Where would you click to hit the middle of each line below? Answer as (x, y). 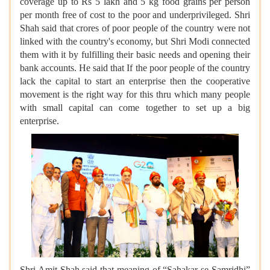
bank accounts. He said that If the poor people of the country (135, 68)
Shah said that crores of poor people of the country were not (135, 28)
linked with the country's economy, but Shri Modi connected (135, 42)
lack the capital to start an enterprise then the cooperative (135, 81)
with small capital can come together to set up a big (135, 108)
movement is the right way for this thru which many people (135, 95)
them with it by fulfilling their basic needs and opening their (135, 55)
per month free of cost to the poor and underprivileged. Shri (135, 15)
